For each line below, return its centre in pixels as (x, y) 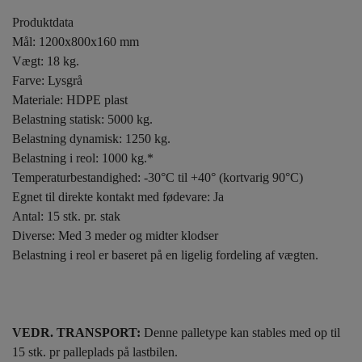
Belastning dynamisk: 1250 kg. (91, 139)
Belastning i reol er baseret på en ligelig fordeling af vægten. (165, 255)
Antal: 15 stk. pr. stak (66, 216)
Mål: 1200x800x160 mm (76, 42)
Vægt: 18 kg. (46, 61)
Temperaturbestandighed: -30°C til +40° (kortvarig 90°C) (158, 177)
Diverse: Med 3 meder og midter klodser (115, 236)
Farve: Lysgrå (47, 80)
